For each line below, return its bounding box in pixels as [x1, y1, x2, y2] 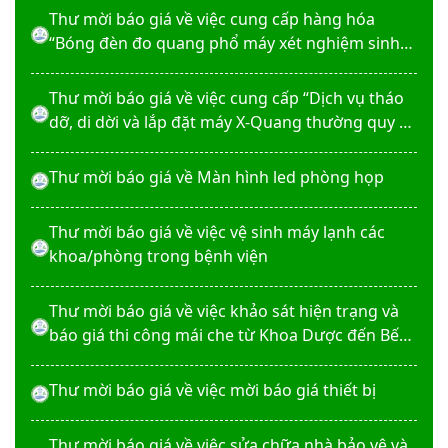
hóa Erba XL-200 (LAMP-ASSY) [49, 56, 269, 78]
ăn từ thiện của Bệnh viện [49, 348, 241, 370]
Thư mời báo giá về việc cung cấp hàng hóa [49, 8, 375, 30]
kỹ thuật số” [49, 135, 139, 157]
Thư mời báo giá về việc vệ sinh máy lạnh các [49, 221, 385, 243]
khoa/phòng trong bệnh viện [49, 245, 268, 267]
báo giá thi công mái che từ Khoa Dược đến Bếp [49, 324, 409, 346]
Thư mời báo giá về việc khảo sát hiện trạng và [49, 300, 399, 322]
